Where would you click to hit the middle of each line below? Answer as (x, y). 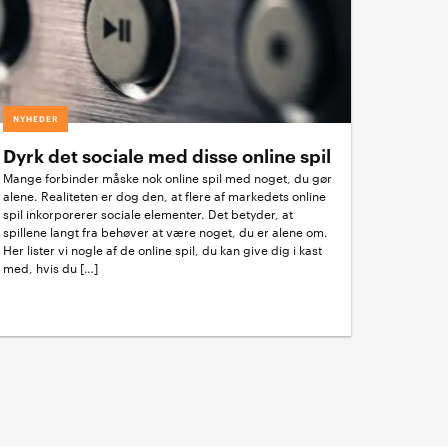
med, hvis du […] (50, 269)
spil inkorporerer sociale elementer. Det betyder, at (147, 215)
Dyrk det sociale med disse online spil (166, 157)
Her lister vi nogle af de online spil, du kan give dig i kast (162, 251)
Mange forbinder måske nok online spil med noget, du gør (167, 179)
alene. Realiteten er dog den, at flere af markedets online (164, 197)
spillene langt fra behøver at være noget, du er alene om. (165, 233)
